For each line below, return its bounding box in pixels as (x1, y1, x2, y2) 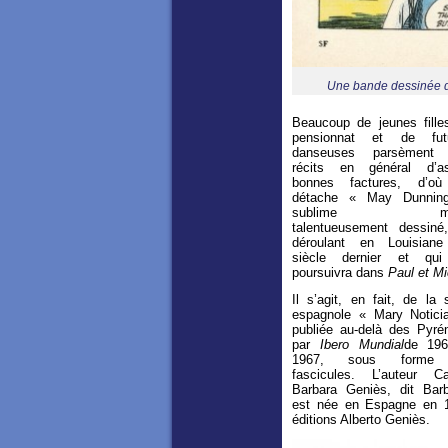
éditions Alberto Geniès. (292, 411, 430, 427)
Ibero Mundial (319, 336, 404, 352)
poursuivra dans (292, 264, 388, 280)
